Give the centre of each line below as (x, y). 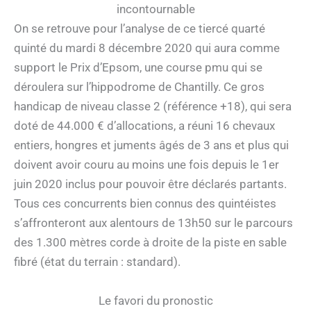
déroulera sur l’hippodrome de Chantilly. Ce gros (139, 87)
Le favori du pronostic (155, 300)
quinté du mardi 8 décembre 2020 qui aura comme (147, 48)
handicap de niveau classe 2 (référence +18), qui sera (153, 107)
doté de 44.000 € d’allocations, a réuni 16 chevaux (144, 126)
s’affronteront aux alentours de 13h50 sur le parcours (153, 223)
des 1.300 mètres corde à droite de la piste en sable (150, 243)
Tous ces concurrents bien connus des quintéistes (145, 204)
